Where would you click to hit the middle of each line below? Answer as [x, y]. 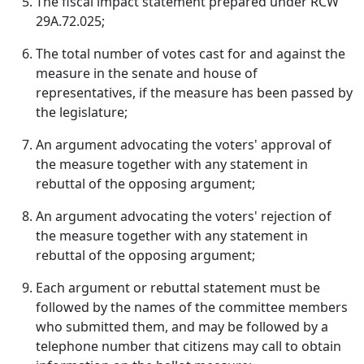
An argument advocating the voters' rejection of [184, 216]
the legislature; [82, 112]
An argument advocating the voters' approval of [184, 145]
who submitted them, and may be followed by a [182, 327]
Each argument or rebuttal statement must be [178, 288]
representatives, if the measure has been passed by [194, 93]
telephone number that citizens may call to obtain [188, 346]
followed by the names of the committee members [192, 307]
